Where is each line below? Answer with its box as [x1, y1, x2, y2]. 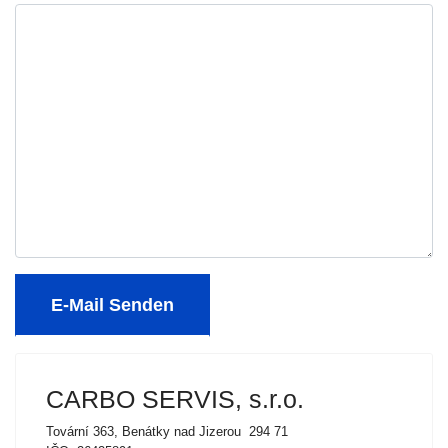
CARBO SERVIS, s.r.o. [46, 385, 304, 413]
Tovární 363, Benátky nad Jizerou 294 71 [46, 424, 288, 439]
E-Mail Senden [51, 295, 174, 315]
